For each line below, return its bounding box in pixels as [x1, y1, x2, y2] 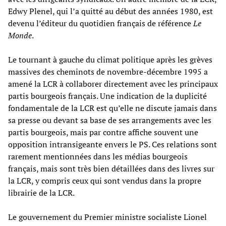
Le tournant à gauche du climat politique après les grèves [8, 53, 212, 65]
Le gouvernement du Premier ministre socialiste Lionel [8, 211, 207, 222]
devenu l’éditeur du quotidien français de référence [8, 17, 193, 29]
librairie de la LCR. [8, 187, 75, 198]
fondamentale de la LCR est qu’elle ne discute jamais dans [8, 102, 217, 114]
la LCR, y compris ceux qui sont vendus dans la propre [8, 175, 201, 186]
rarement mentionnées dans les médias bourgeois [8, 150, 188, 162]
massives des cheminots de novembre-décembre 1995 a [8, 66, 208, 77]
